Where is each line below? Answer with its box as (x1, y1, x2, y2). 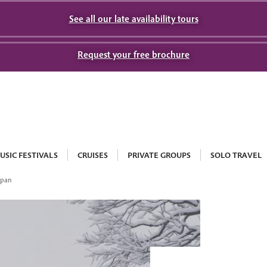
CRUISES (77, 150, 108, 160)
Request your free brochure (77, 48, 190, 60)
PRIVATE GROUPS (128, 150, 191, 160)
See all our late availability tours (69, 13, 198, 24)
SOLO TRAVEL (210, 150, 262, 160)
